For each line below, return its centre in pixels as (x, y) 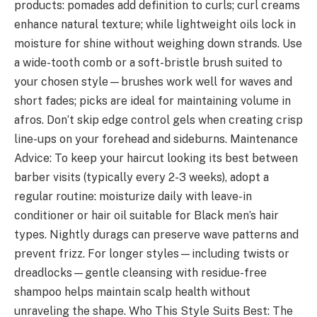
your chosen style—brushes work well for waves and (153, 82)
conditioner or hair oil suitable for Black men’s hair (146, 216)
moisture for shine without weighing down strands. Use (158, 44)
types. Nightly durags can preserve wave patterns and (156, 235)
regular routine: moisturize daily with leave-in (133, 197)
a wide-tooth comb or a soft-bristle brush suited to (148, 63)
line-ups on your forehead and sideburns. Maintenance (156, 139)
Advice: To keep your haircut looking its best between (156, 158)
